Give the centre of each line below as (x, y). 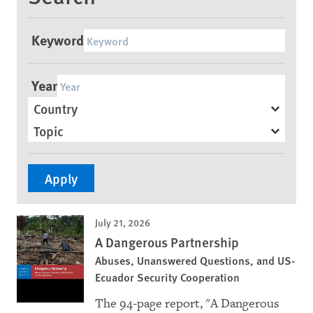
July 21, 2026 (123, 223)
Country (56, 108)
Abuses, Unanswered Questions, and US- (195, 261)
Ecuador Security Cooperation (167, 277)
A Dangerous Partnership (167, 242)
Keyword (58, 40)
